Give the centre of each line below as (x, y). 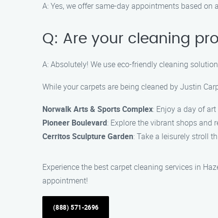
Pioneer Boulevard (75, 123)
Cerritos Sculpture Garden (88, 136)
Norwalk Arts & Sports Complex (98, 109)
